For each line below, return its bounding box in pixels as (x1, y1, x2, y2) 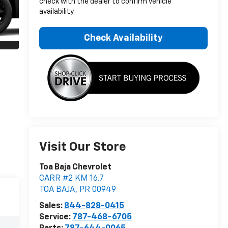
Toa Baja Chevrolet (39, 163, 111, 172)
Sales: (39, 202, 64, 211)
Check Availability (83, 33, 163, 43)
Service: (39, 213, 72, 222)
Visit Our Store (39, 141, 126, 154)
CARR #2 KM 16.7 (39, 175, 104, 183)
